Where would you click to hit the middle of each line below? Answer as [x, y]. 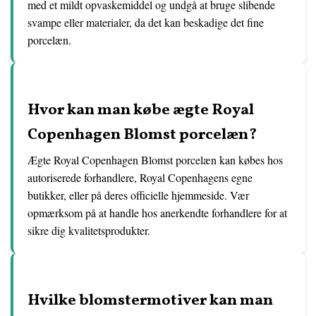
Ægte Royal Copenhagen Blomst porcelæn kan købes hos [155, 160]
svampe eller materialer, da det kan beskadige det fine [146, 23]
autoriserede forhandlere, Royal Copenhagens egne [140, 178]
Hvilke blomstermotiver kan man [150, 301]
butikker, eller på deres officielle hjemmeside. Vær [138, 195]
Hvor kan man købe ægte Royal [141, 111]
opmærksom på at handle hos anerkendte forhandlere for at [157, 213]
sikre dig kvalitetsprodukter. [89, 231]
